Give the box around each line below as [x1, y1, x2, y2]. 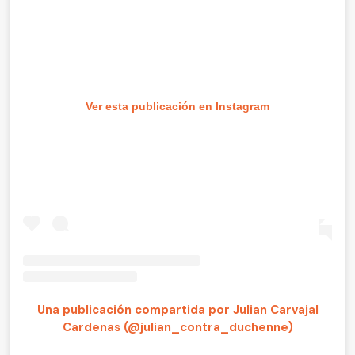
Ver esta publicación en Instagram [86, 99, 269, 113]
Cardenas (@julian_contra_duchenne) [62, 319, 293, 336]
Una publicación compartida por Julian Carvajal [36, 302, 319, 319]
